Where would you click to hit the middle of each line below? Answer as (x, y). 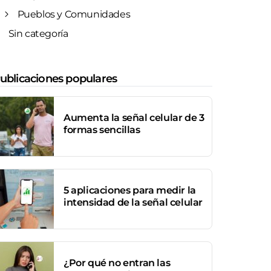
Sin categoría (38, 34)
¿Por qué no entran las (117, 263)
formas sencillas (102, 130)
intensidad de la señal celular (133, 202)
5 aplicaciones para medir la (130, 190)
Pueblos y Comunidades (74, 14)
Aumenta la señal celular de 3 (134, 118)
